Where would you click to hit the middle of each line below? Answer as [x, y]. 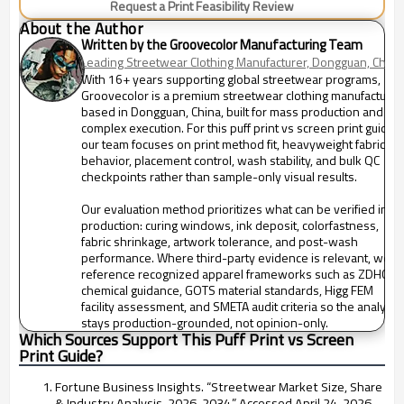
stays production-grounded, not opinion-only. [205, 322]
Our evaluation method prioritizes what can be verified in [234, 209]
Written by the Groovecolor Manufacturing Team [222, 45]
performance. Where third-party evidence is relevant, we [236, 257]
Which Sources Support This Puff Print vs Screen [186, 340]
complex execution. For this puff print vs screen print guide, [239, 128]
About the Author [82, 28]
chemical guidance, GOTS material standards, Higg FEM [227, 290]
